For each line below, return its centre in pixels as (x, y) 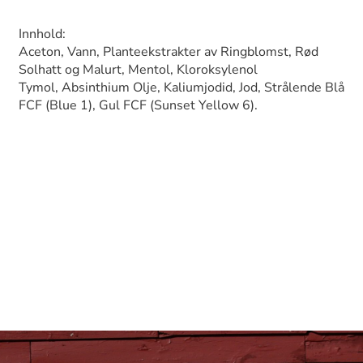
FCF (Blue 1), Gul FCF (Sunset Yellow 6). (138, 106)
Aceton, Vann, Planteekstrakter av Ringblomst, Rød (169, 52)
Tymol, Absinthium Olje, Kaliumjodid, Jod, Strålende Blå (181, 88)
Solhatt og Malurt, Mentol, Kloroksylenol (138, 70)
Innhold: (42, 34)
